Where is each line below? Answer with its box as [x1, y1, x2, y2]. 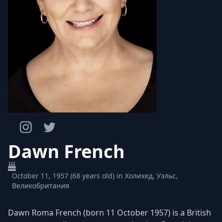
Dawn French [8, 139, 125, 164]
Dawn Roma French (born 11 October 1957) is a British [8, 207, 211, 218]
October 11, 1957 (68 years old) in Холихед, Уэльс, [12, 170, 178, 180]
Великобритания [12, 180, 69, 190]
